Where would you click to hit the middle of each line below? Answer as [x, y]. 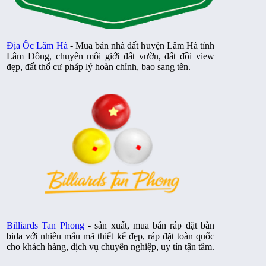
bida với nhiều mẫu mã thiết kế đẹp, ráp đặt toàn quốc [110, 236]
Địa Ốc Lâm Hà [37, 45]
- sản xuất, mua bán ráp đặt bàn [149, 225]
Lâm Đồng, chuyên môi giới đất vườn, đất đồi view [110, 56]
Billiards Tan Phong [45, 225]
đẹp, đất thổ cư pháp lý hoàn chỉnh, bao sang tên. [99, 67]
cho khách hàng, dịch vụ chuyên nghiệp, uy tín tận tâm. [110, 247]
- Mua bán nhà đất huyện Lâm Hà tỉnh [141, 45]
